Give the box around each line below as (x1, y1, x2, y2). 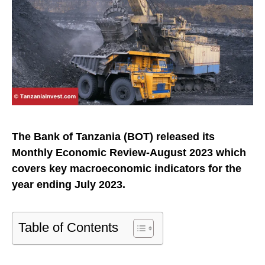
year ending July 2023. (12, 179, 125, 191)
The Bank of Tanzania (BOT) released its (12, 131, 215, 143)
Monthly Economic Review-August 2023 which (12, 147, 246, 159)
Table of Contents (18, 220, 118, 235)
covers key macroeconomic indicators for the (12, 163, 241, 175)
